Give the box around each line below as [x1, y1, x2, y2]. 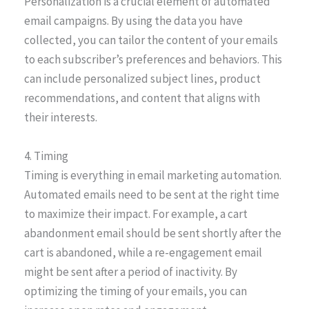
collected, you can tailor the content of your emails [24, 32, 278, 48]
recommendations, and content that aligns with [24, 90, 260, 106]
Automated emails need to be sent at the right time [24, 186, 279, 202]
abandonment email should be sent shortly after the [24, 225, 281, 241]
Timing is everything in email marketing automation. [24, 167, 281, 183]
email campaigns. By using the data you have [24, 13, 243, 29]
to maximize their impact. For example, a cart [24, 206, 248, 221]
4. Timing [24, 148, 68, 163]
